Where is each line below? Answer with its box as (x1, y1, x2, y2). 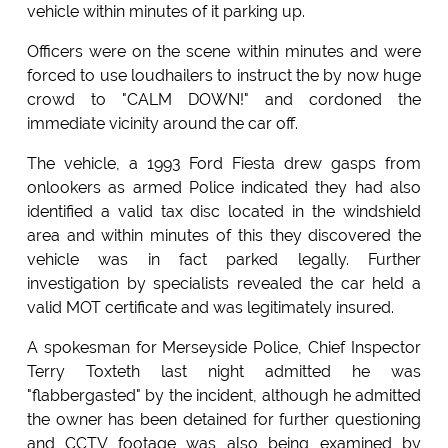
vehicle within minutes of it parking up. (26, 2, 305, 22)
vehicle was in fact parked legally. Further (26, 250, 422, 270)
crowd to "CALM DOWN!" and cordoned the (26, 90, 422, 110)
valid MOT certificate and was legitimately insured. (26, 298, 394, 318)
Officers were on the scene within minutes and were (26, 42, 422, 62)
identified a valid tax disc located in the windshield (26, 202, 422, 222)
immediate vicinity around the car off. (26, 114, 298, 134)
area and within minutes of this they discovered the (26, 226, 422, 246)
